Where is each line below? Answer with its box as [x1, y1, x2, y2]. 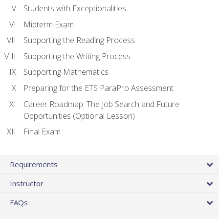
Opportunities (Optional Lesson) [23, 110, 135, 121]
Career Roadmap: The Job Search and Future [23, 98, 179, 109]
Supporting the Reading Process [23, 35, 135, 46]
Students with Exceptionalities [23, 3, 126, 14]
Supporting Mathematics [23, 66, 109, 78]
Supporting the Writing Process [23, 50, 131, 62]
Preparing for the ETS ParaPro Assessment [23, 83, 174, 94]
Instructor [10, 178, 44, 189]
